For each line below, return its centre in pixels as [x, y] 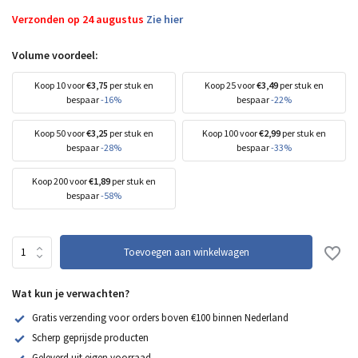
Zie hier [165, 19]
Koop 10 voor [60, 85]
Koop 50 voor [60, 133]
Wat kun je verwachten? [71, 293]
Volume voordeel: [55, 55]
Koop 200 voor [60, 181]
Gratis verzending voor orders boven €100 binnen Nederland [160, 318]
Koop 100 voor [231, 133]
